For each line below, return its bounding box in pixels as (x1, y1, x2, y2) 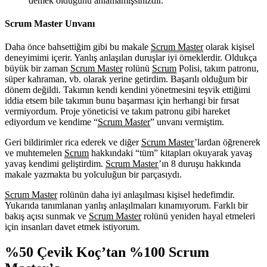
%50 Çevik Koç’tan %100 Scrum (5, 244, 209, 260)
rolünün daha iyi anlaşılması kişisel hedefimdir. (57, 190, 235, 200)
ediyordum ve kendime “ (5, 117, 98, 128)
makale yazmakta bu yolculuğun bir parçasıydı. (5, 169, 182, 180)
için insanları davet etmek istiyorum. (5, 222, 140, 232)
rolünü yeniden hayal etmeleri (141, 211, 255, 222)
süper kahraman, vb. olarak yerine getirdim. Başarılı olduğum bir (5, 74, 247, 85)
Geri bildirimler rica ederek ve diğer (5, 137, 141, 148)
